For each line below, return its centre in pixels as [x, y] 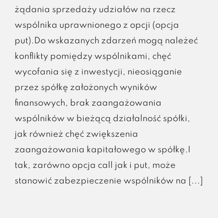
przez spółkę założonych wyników [86, 87]
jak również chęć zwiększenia [76, 134]
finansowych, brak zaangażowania [88, 103]
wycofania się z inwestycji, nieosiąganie [98, 72]
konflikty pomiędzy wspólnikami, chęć [93, 56]
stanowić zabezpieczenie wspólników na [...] [109, 181]
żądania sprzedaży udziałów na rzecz [95, 9]
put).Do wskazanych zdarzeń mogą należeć [106, 41]
